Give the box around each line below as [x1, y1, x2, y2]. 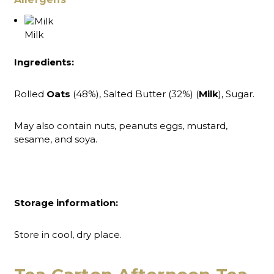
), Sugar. [218, 87, 254, 100]
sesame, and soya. [13, 133, 97, 145]
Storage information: [13, 196, 120, 209]
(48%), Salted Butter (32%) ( [70, 87, 199, 100]
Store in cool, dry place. [13, 228, 122, 240]
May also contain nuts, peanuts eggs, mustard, [13, 119, 228, 131]
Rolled [13, 87, 46, 100]
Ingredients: [13, 56, 74, 68]
